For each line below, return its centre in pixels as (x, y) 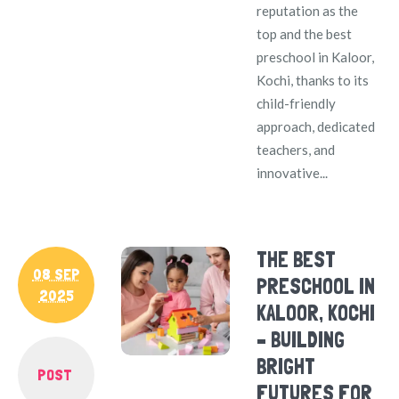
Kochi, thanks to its (313, 80)
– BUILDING (301, 339)
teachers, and (296, 149)
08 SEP (56, 273)
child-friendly (297, 103)
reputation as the (308, 10)
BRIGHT (286, 366)
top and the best (305, 33)
